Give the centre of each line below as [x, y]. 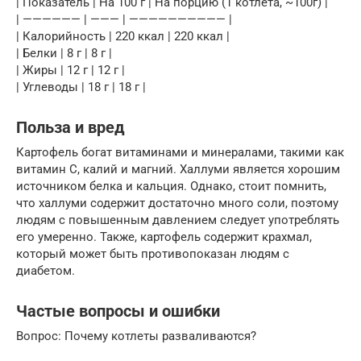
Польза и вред [71, 128]
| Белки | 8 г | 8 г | [64, 54]
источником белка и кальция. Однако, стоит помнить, [171, 187]
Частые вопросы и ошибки [118, 312]
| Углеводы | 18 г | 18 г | [81, 87]
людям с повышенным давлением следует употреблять [178, 220]
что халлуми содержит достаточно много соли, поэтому [177, 203]
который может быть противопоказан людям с [153, 254]
